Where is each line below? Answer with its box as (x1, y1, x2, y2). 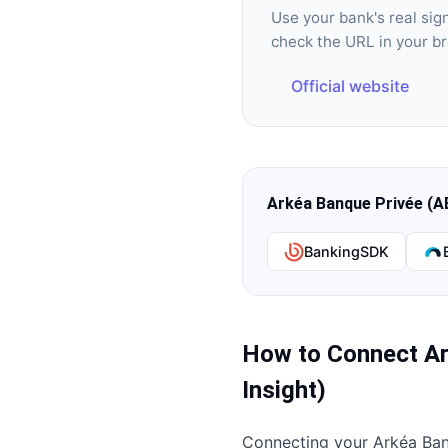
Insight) (242, 376, 326, 404)
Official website (291, 76, 409, 96)
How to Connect (242, 340, 424, 368)
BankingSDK (304, 243, 389, 260)
